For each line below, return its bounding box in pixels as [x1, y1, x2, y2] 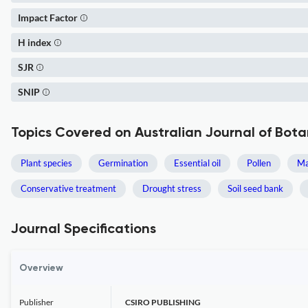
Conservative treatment [21, 183, 116, 194]
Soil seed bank [228, 183, 283, 194]
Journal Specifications [11, 223, 156, 236]
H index [18, 36, 52, 48]
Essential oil [174, 157, 221, 168]
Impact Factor [18, 12, 78, 23]
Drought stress [142, 183, 201, 194]
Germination [98, 157, 148, 168]
